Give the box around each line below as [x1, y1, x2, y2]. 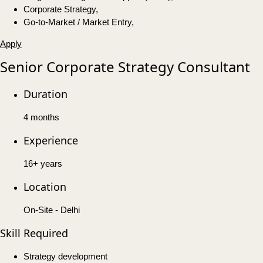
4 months [23, 112, 59, 123]
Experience [23, 133, 78, 148]
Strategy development [23, 251, 107, 262]
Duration [23, 87, 68, 102]
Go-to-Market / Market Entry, [23, 17, 134, 28]
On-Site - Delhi [23, 205, 80, 215]
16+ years [23, 159, 62, 169]
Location [23, 180, 66, 194]
